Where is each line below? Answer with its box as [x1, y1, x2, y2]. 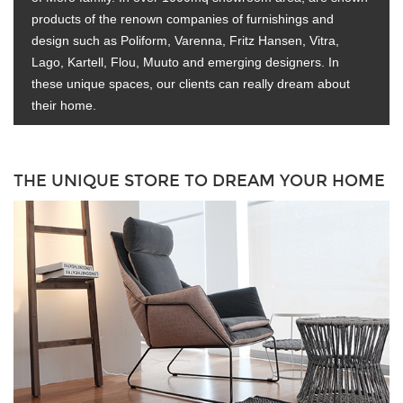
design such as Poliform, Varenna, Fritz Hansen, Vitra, [31, 33, 339, 48]
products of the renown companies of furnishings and [31, 12, 334, 26]
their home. [31, 98, 96, 112]
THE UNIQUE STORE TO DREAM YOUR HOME [13, 171, 385, 191]
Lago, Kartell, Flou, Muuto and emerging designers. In [31, 55, 339, 69]
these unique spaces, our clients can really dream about [31, 76, 350, 91]
